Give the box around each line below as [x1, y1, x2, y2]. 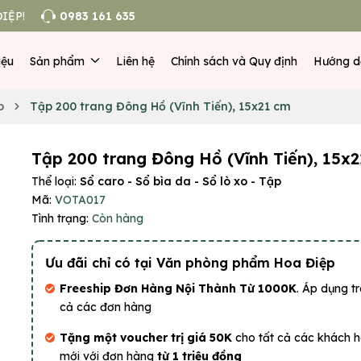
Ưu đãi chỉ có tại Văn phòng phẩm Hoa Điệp [45, 255, 335, 271]
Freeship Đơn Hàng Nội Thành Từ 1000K [60, 281, 297, 296]
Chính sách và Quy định [170, 53, 297, 68]
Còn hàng [92, 211, 143, 226]
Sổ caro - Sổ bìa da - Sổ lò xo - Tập [80, 174, 281, 189]
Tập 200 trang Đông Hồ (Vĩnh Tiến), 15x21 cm [30, 99, 291, 114]
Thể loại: [31, 174, 80, 189]
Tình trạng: [31, 211, 89, 226]
